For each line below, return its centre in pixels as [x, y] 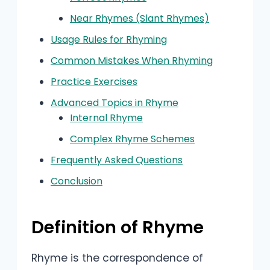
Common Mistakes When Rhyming [132, 60]
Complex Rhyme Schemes [132, 139]
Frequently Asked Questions [117, 160]
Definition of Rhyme [118, 228]
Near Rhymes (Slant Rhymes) [140, 18]
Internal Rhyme [106, 118]
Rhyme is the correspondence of [117, 258]
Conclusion [77, 181]
